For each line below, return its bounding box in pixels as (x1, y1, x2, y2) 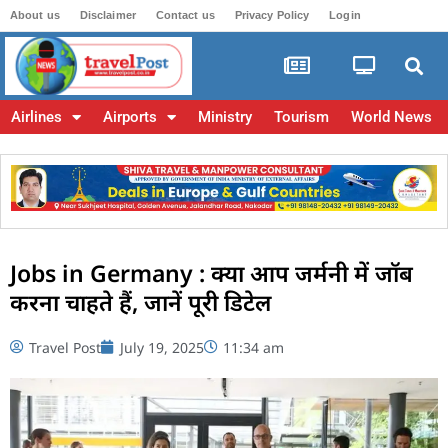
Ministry (198, 108, 252, 126)
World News (351, 108, 432, 126)
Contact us (155, 9, 215, 21)
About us (10, 9, 60, 21)
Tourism (274, 108, 329, 126)
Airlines (11, 108, 62, 126)
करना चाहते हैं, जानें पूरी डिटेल (10, 285, 271, 318)
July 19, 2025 (120, 337, 204, 357)
